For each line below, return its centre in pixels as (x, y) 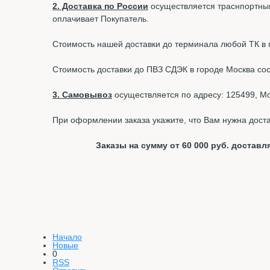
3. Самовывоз (82, 95)
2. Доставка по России (100, 6)
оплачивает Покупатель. (101, 19)
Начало (67, 237)
